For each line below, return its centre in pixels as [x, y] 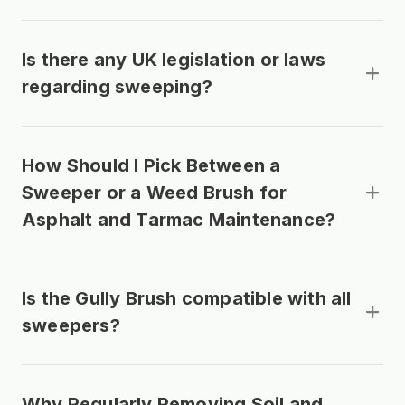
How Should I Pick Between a [151, 165]
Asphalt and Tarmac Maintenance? [179, 219]
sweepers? [71, 325]
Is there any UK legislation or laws [174, 59]
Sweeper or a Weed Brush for [155, 192]
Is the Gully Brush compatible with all [187, 298]
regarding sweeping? [117, 86]
